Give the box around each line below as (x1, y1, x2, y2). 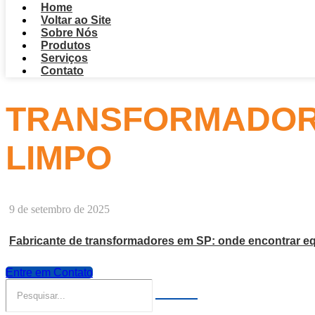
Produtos (41, 39, 91, 51)
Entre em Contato (6, 266, 93, 279)
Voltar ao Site (41, 14, 111, 26)
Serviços (41, 52, 88, 64)
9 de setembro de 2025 (9, 203, 110, 216)
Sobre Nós (41, 27, 98, 39)
